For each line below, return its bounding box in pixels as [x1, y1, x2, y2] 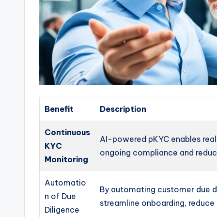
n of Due [45, 191, 77, 201]
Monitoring [45, 155, 89, 165]
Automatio [45, 178, 87, 188]
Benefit [45, 104, 74, 114]
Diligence [45, 205, 80, 215]
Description [100, 104, 147, 114]
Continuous [45, 127, 91, 138]
